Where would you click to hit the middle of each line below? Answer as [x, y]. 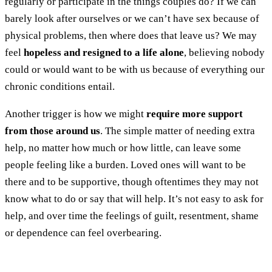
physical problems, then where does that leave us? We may [131, 35]
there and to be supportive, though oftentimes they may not [132, 182]
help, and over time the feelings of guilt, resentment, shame [132, 216]
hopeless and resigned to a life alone [104, 52]
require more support [195, 114]
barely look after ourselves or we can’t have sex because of [132, 18]
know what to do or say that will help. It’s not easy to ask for [134, 199]
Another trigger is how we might [76, 114]
